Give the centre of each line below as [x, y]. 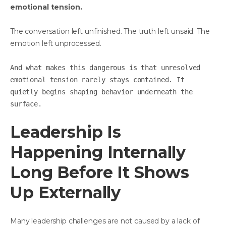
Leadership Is [66, 132]
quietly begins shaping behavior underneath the [101, 92]
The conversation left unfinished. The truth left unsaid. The [110, 31]
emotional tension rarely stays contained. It [97, 79]
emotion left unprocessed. [56, 43]
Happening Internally [98, 152]
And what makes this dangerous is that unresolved [105, 67]
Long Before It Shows [100, 172]
